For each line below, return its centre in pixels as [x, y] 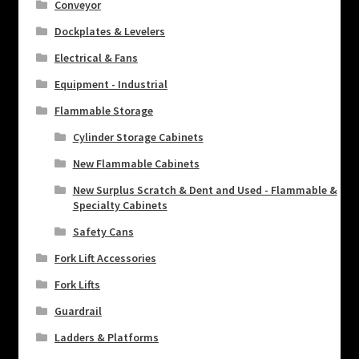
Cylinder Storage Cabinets [138, 137]
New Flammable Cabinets [136, 163]
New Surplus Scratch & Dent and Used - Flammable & [205, 190]
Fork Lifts [77, 284]
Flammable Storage [103, 110]
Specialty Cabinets [120, 205]
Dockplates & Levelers [109, 31]
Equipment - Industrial [111, 84]
